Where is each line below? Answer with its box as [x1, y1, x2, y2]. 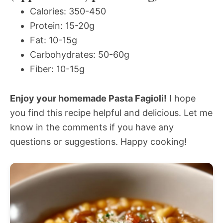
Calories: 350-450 [30, 5, 106, 16]
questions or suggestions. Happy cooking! [10, 136, 187, 147]
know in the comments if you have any [10, 121, 174, 132]
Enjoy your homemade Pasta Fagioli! [10, 93, 167, 104]
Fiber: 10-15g [30, 63, 85, 74]
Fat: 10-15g [30, 34, 77, 45]
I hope [167, 93, 196, 104]
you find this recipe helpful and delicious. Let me [10, 107, 213, 118]
